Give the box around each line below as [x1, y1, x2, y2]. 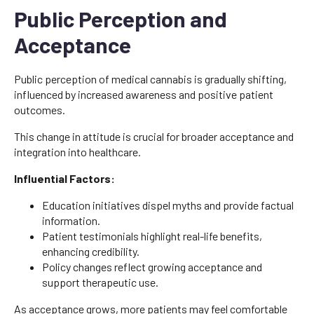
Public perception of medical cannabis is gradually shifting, [14, 71, 287, 86]
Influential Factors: [14, 171, 115, 185]
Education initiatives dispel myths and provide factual [42, 198, 294, 212]
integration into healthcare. [14, 144, 141, 158]
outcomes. [14, 102, 65, 116]
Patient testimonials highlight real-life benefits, [42, 228, 262, 243]
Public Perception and [14, 5, 227, 32]
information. [42, 213, 100, 227]
